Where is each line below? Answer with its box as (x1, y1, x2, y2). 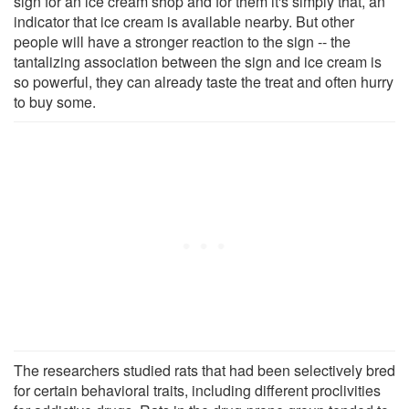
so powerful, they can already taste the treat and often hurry (14, 70, 393, 92)
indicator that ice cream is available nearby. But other (14, 10, 354, 32)
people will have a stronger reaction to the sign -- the (14, 30, 351, 52)
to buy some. (14, 90, 96, 112)
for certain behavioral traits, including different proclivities (14, 379, 381, 401)
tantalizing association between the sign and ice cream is (14, 50, 382, 72)
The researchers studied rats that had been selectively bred (14, 359, 395, 381)
